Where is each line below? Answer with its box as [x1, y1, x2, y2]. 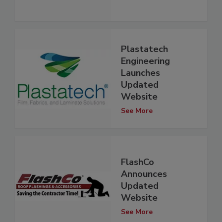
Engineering [121, 55, 170, 67]
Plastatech [121, 43, 168, 55]
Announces [121, 167, 167, 180]
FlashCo [121, 156, 154, 168]
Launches [121, 66, 160, 79]
